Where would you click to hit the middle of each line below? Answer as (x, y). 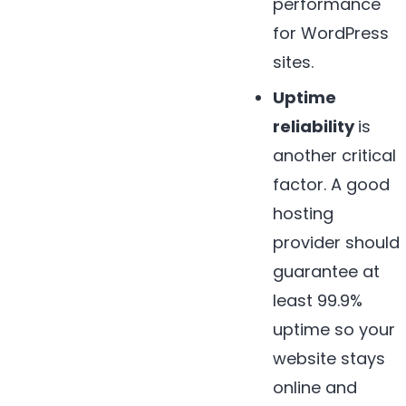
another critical (335, 155)
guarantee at (327, 271)
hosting (304, 213)
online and (315, 387)
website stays (329, 358)
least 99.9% (318, 300)
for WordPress (331, 34)
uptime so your (334, 329)
